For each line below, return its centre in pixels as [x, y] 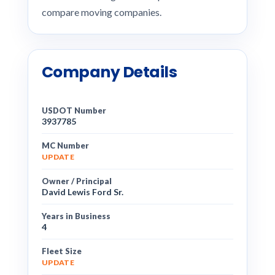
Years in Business [76, 216]
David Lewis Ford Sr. [82, 192]
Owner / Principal [76, 181]
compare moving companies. [101, 12]
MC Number [65, 145]
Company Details [109, 72]
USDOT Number [74, 110]
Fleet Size [61, 251]
